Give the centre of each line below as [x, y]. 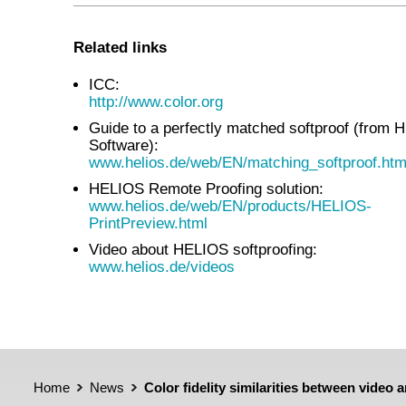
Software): [124, 145]
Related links [120, 48]
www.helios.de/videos [162, 267]
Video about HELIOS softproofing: [203, 250]
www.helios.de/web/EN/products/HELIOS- [230, 206]
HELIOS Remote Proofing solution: [206, 189]
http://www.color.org [156, 102]
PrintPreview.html [148, 223]
